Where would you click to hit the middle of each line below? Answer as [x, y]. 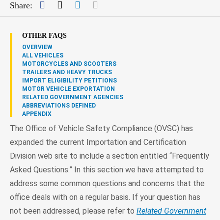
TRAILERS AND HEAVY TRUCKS [67, 72]
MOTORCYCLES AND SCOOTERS [69, 64]
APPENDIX [37, 114]
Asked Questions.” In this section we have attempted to [107, 169]
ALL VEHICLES [43, 55]
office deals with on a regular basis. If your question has [105, 197]
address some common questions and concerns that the [107, 183]
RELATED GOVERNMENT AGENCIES [73, 97]
